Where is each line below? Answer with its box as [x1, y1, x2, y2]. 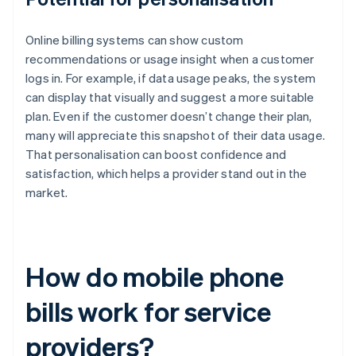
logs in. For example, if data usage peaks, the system [25, 70, 316, 87]
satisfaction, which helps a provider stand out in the [25, 165, 308, 182]
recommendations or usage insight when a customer [25, 51, 315, 68]
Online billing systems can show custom [25, 32, 244, 48]
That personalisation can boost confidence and [25, 146, 287, 163]
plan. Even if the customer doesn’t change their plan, [25, 108, 312, 125]
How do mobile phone [25, 259, 284, 294]
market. [25, 184, 68, 201]
